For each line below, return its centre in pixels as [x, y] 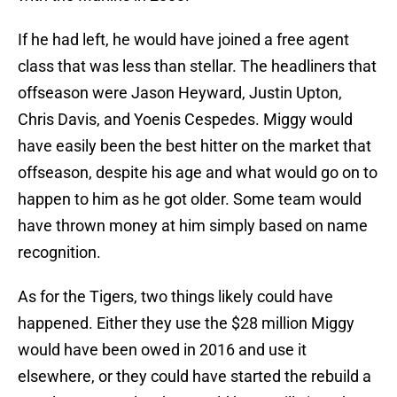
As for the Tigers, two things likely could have [175, 297]
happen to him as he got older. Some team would [190, 199]
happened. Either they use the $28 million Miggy [186, 323]
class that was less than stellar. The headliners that [197, 66]
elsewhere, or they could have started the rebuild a [195, 377]
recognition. [59, 253]
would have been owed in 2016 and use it [162, 350]
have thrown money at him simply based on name [193, 226]
